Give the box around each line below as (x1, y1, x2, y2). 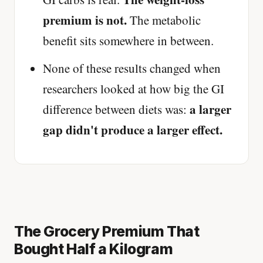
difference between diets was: (43, 101, 190, 118)
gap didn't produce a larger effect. (43, 121, 222, 139)
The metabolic (127, 12, 201, 29)
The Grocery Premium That (14, 222, 200, 241)
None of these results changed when (43, 60, 221, 77)
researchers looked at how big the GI (43, 80, 224, 97)
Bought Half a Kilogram (14, 240, 173, 258)
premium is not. (43, 11, 127, 29)
